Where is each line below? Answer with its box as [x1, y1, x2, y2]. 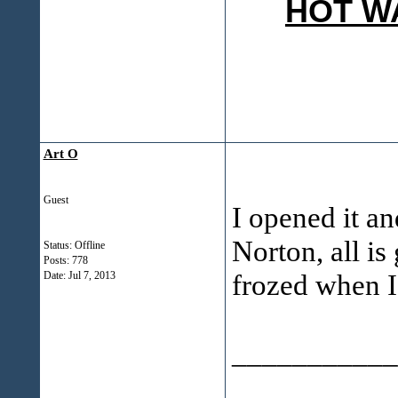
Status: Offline [43, 239, 105, 251]
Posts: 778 [43, 254, 88, 267]
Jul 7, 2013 [68, 269, 115, 282]
